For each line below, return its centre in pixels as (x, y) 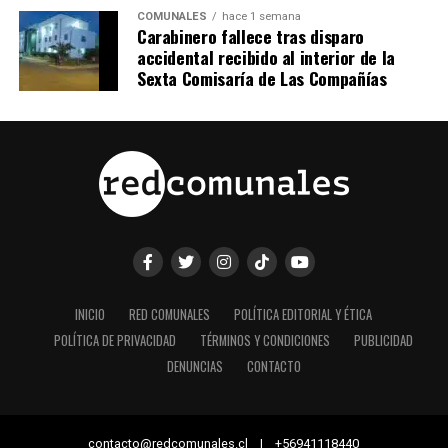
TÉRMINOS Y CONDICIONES (265, 341)
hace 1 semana (261, 17)
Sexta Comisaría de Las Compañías (261, 78)
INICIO (90, 315)
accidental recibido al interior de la (265, 57)
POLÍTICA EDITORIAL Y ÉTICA (303, 315)
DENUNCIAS (194, 367)
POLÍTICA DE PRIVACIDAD (115, 341)
